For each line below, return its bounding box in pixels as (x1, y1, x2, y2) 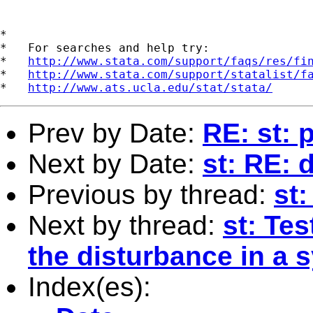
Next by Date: (28, 148, 203, 179)
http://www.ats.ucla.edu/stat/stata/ (28, 80, 272, 94)
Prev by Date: (28, 117, 203, 148)
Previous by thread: (28, 179, 274, 210)
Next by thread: (28, 210, 223, 240)
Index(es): (28, 271, 151, 302)
